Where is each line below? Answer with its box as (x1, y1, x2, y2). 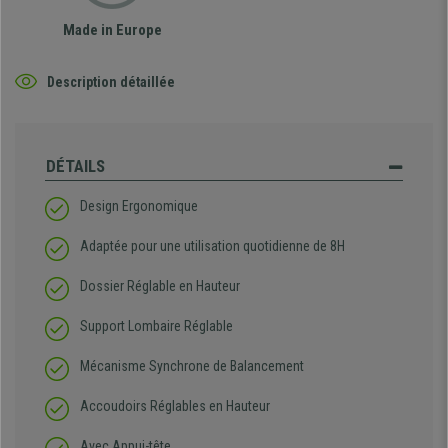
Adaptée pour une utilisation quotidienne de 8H (80, 238, 345, 255)
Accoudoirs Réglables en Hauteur (80, 398, 270, 415)
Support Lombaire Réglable (80, 318, 233, 335)
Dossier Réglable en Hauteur (80, 278, 240, 295)
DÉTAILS (46, 156, 105, 177)
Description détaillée (47, 73, 175, 90)
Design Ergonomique (80, 198, 198, 215)
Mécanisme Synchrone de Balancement (80, 358, 304, 375)
